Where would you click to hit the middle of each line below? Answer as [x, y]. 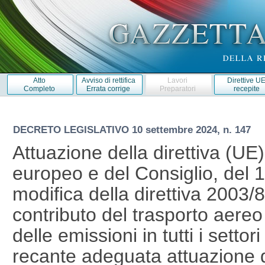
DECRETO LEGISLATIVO [72, 130]
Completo [39, 88]
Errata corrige [109, 88]
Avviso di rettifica [108, 80]
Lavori [178, 80]
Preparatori [177, 88]
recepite [246, 88]
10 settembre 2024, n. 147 [193, 130]
